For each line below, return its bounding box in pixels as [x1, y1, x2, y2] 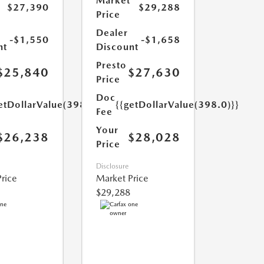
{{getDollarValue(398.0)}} [115, 99, 239, 111]
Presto [95, 60, 127, 71]
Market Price [95, 173, 148, 184]
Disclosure [95, 162, 128, 171]
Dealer [95, 27, 128, 39]
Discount [95, 41, 138, 53]
